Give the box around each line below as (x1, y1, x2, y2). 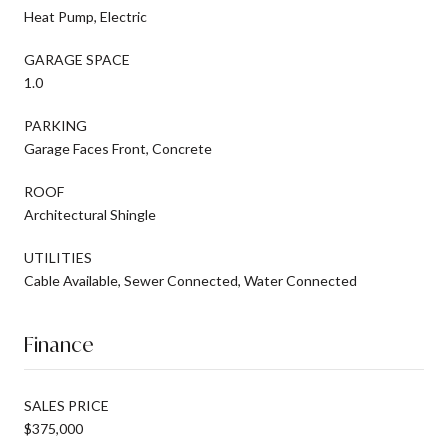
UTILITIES (24, 248, 92, 266)
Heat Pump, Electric (24, 7, 147, 25)
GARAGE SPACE (24, 50, 130, 68)
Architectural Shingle (24, 205, 156, 223)
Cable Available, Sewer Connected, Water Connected (24, 271, 357, 289)
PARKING (24, 116, 87, 134)
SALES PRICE (24, 396, 109, 414)
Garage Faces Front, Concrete (24, 139, 212, 157)
